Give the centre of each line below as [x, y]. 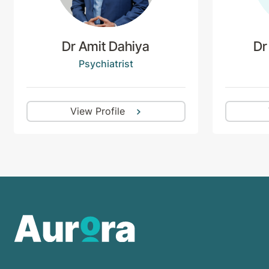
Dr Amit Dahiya [106, 47]
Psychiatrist [106, 63]
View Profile [97, 111]
